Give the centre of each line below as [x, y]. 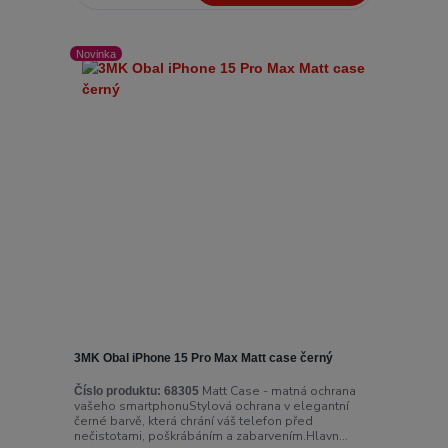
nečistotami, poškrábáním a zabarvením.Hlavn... [210, 436]
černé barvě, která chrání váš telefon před [193, 421]
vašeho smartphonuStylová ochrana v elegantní [211, 406]
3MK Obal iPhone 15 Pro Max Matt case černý [203, 357]
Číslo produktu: [117, 391]
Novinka [96, 53]
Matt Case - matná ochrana [277, 391]
